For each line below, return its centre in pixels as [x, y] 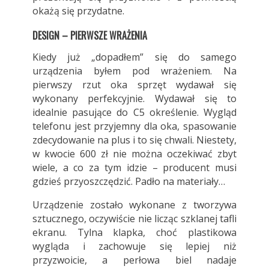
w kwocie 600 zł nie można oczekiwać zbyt [134, 153]
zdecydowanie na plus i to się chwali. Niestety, [134, 140]
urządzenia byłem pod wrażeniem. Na [134, 71]
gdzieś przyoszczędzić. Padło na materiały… [128, 181]
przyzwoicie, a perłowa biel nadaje [134, 260]
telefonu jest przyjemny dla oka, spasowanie [134, 126]
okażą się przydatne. [78, 11]
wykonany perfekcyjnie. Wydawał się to [134, 98]
